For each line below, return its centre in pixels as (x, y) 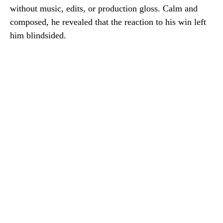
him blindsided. (38, 35)
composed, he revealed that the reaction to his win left (108, 22)
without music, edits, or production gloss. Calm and (104, 8)
